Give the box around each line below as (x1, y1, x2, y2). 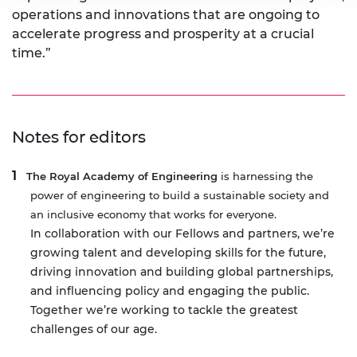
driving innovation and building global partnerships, (30, 265, 333, 280)
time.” (12, 45, 51, 61)
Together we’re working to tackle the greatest (30, 303, 298, 318)
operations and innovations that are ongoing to (12, 7, 320, 23)
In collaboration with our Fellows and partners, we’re (30, 226, 335, 241)
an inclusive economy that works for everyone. (30, 208, 277, 222)
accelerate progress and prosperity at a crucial (12, 26, 314, 42)
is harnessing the (218, 170, 313, 183)
